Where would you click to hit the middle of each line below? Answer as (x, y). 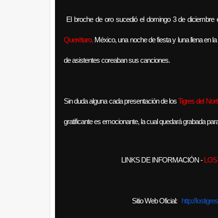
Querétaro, (78, 40)
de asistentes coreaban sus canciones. (117, 60)
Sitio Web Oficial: (157, 201)
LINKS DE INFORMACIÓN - (162, 160)
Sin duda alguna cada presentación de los (121, 101)
